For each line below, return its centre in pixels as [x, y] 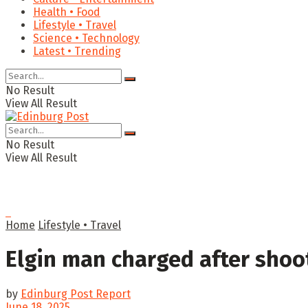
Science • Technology [86, 38]
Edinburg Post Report [76, 294]
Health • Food [67, 12]
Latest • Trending [77, 51]
